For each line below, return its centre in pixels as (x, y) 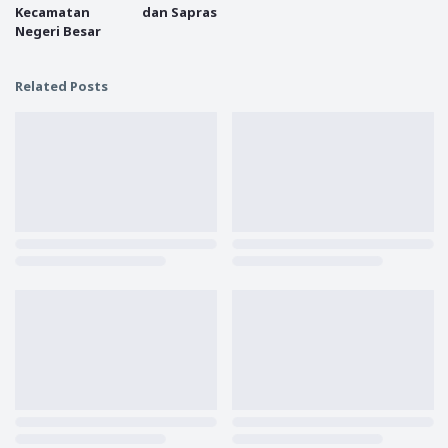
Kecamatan (52, 11)
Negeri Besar (58, 30)
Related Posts (61, 85)
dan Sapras (179, 11)
